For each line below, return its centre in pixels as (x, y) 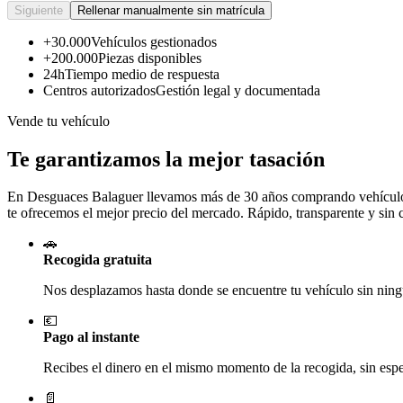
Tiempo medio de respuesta (142, 74)
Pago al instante (91, 337)
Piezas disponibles (150, 58)
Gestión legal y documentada (238, 90)
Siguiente (39, 10)
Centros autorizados (99, 90)
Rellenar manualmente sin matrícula (171, 10)
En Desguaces (49, 197)
